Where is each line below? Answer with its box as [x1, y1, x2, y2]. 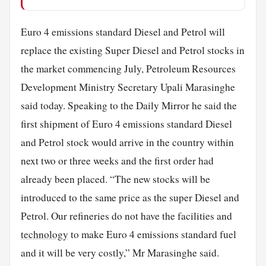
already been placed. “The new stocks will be [20, 172, 210, 186]
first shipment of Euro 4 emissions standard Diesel [20, 116, 232, 131]
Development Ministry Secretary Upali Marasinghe [20, 80, 235, 94]
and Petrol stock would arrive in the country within [20, 135, 234, 149]
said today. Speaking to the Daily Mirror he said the [20, 98, 237, 112]
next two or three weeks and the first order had [20, 153, 214, 167]
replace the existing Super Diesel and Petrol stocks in [20, 43, 245, 57]
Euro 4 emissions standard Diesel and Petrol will [20, 24, 225, 39]
